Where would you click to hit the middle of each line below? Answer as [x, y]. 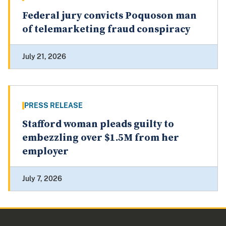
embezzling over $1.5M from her [101, 138]
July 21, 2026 [44, 57]
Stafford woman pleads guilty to [98, 125]
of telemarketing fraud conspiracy [106, 30]
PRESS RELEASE [53, 106]
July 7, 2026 [42, 179]
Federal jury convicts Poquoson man [109, 16]
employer [45, 152]
